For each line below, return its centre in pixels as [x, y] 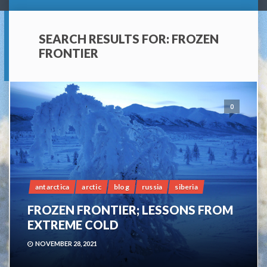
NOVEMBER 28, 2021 [66, 243]
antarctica [52, 187]
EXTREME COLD [73, 224]
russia [152, 187]
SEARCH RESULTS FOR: [105, 39]
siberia [186, 187]
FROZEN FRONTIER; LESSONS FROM [130, 209]
